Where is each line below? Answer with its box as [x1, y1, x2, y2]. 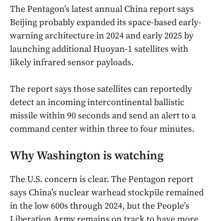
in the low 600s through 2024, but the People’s [10, 200, 189, 212]
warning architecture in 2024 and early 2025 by [10, 30, 193, 42]
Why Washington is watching [10, 148, 164, 164]
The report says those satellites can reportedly [10, 83, 192, 95]
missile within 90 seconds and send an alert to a [10, 110, 196, 122]
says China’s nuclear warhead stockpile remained [10, 187, 204, 199]
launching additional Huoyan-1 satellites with [10, 43, 188, 55]
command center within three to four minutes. [10, 123, 194, 135]
